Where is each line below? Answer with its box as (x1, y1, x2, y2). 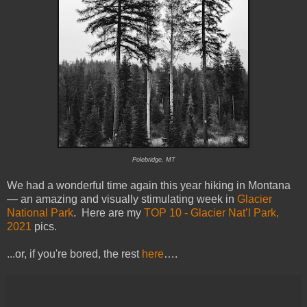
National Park (7, 207, 73, 219)
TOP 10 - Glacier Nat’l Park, (144, 207, 279, 219)
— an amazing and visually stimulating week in (7, 193, 237, 206)
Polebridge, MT (132, 156, 175, 164)
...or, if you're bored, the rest (7, 248, 142, 260)
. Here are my (73, 207, 144, 219)
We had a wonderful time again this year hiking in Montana (7, 180, 291, 192)
